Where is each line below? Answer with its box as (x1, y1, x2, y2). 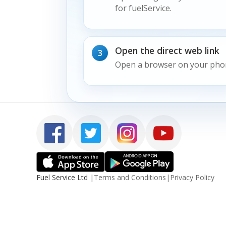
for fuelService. (115, 2, 172, 14)
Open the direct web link (115, 44, 219, 57)
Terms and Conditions (94, 172, 166, 182)
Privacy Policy (170, 172, 214, 182)
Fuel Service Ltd (36, 172, 88, 182)
